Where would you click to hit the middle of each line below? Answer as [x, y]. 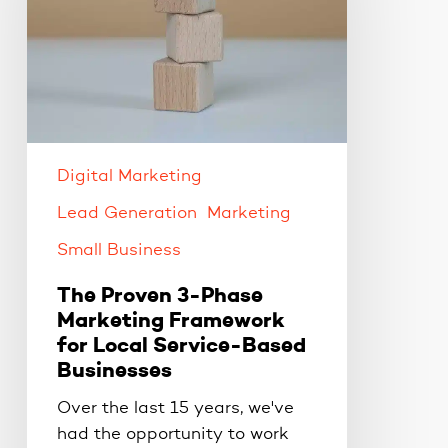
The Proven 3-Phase [159, 297]
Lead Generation [126, 214]
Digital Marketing [129, 177]
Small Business [118, 251]
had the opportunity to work [172, 435]
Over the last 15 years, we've [175, 409]
